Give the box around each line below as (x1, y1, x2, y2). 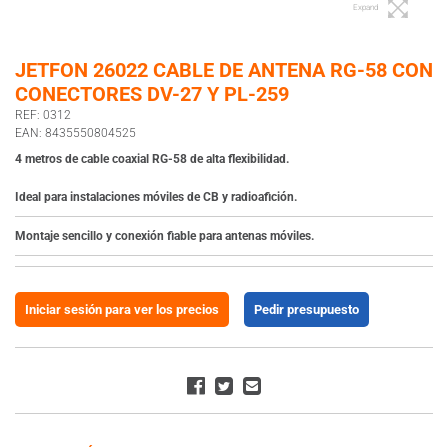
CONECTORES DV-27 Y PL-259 (15, 81, 289, 106)
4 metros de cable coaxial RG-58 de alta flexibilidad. (15, 151, 289, 166)
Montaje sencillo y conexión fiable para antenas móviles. (15, 228, 314, 243)
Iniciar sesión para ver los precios (25, 301, 219, 317)
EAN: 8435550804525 (15, 125, 136, 140)
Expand (353, 2, 378, 12)
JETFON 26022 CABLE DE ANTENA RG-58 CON (15, 57, 433, 82)
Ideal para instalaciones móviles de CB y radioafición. (15, 189, 297, 204)
